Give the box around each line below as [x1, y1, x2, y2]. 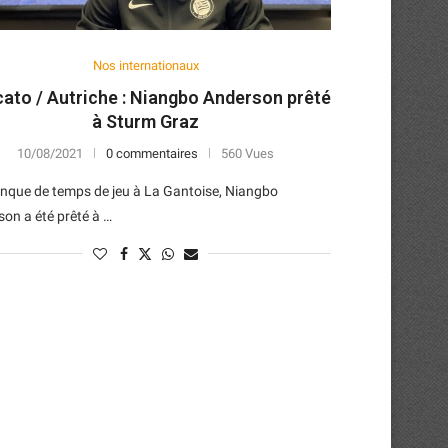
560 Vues [221, 145, 275, 161]
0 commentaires [106, 145, 199, 161]
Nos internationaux [92, 57, 199, 73]
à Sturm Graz [92, 110, 200, 132]
